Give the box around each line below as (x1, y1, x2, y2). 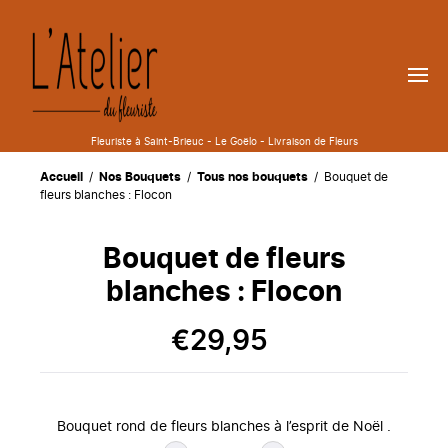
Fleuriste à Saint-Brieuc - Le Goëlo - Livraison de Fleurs (90, 137, 358, 147)
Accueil (40, 171, 86, 183)
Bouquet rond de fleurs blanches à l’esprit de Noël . (57, 420, 391, 434)
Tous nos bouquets (197, 171, 311, 183)
